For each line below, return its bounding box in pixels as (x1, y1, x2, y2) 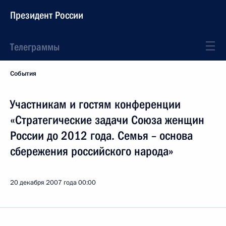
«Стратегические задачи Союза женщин (10, 113, 204, 127)
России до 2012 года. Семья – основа (10, 129, 193, 143)
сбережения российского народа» (10, 144, 174, 158)
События (10, 69, 36, 78)
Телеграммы (10, 41, 60, 53)
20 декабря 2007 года (10, 178, 77, 187)
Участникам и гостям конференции (10, 97, 181, 111)
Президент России (10, 9, 83, 21)
